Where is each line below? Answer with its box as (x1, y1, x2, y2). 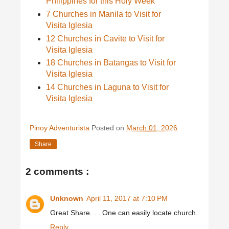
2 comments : (26, 166, 89, 177)
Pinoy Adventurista (30, 124, 91, 132)
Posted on (91, 124, 126, 132)
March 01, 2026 (126, 124, 177, 132)
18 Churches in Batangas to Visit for (45, 58, 176, 67)
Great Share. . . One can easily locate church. (50, 208, 198, 217)
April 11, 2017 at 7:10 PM (86, 194, 168, 202)
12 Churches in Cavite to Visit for (45, 34, 165, 43)
